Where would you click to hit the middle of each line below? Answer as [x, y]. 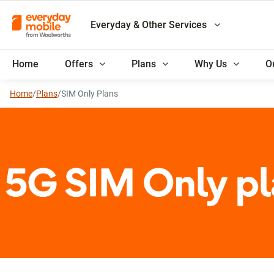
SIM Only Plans [90, 94]
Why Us [211, 64]
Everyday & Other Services [150, 24]
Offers [79, 64]
